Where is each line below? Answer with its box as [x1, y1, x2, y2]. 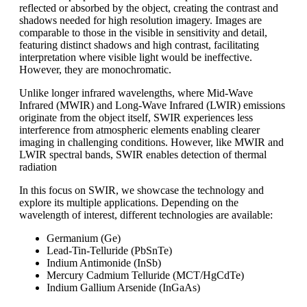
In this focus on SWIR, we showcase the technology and [19, 184, 264, 196]
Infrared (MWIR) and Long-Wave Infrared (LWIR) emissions [19, 99, 285, 111]
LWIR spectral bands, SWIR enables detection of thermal [19, 148, 267, 160]
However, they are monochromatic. [19, 63, 171, 75]
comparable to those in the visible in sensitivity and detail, [19, 26, 267, 38]
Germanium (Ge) [47, 232, 121, 244]
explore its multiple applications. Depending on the [19, 196, 238, 208]
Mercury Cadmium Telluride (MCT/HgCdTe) [47, 269, 244, 281]
